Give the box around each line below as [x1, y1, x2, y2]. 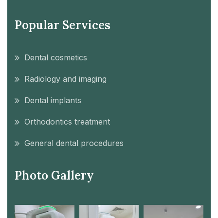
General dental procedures [24, 138, 124, 148]
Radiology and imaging [24, 73, 107, 84]
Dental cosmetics [24, 52, 87, 62]
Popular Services [15, 17, 110, 33]
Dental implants [24, 95, 81, 105]
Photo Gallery [15, 167, 94, 183]
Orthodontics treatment [24, 116, 110, 127]
